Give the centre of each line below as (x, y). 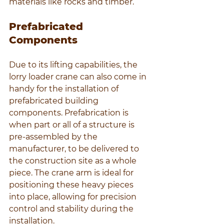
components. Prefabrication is (70, 113)
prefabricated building (55, 101)
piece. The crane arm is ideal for (72, 173)
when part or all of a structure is (73, 125)
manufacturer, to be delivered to (75, 149)
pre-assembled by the (54, 137)
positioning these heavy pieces (72, 185)
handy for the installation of (65, 89)
